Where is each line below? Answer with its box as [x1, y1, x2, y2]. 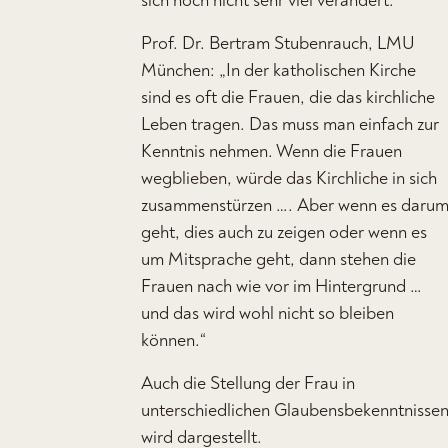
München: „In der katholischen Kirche [141, 59, 416, 82]
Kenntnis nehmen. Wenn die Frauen [141, 140, 402, 163]
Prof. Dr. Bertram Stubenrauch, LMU [141, 32, 415, 55]
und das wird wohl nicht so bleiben [141, 302, 394, 325]
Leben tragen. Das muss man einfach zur [141, 113, 439, 136]
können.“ [141, 329, 206, 352]
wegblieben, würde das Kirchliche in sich [141, 167, 437, 190]
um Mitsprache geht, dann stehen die [141, 248, 416, 271]
